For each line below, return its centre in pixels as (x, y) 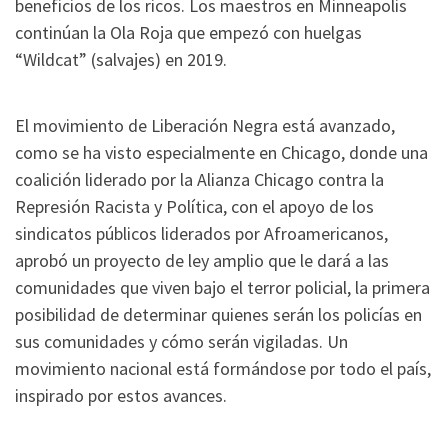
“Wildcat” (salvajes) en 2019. (121, 60)
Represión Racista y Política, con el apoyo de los (194, 206)
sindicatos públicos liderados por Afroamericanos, (201, 233)
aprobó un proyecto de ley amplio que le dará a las (202, 260)
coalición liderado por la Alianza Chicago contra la (199, 179)
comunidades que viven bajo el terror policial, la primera (222, 287)
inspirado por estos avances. (121, 395)
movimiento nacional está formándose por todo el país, (223, 368)
